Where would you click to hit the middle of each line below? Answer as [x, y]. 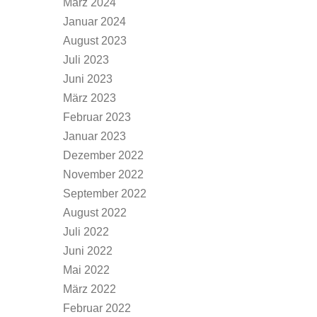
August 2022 [95, 213]
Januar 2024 [94, 22]
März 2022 [90, 289]
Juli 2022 [86, 232]
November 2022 [103, 174]
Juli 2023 [86, 60]
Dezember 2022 [103, 155]
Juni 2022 [88, 251]
